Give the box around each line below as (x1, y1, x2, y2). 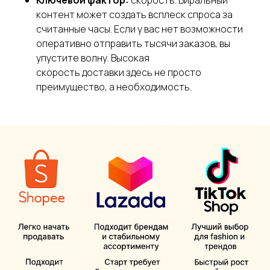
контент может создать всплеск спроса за (36, 7, 233, 21)
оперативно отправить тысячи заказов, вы (36, 36, 230, 50)
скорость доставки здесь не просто (36, 65, 201, 79)
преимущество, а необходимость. (36, 80, 192, 93)
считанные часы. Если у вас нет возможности (36, 22, 243, 36)
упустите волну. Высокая (36, 51, 149, 64)
